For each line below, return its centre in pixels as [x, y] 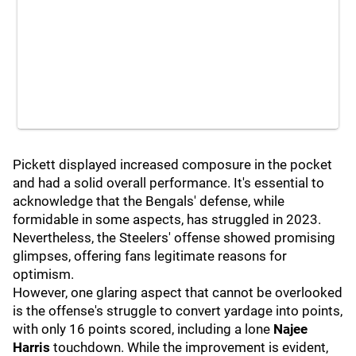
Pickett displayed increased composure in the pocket [172, 164]
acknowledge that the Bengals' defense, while [149, 201]
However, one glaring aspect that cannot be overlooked [178, 292]
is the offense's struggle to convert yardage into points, [178, 311]
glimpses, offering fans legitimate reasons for [150, 256]
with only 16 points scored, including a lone [143, 329]
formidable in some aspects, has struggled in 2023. [167, 219]
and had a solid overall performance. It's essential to [168, 183]
